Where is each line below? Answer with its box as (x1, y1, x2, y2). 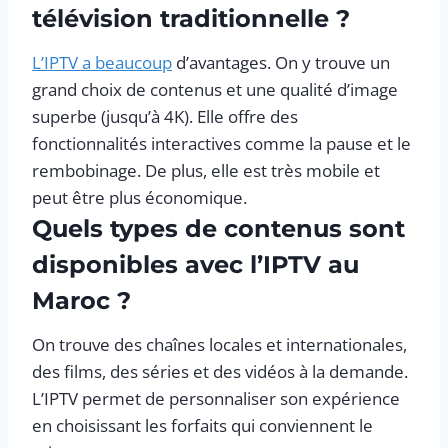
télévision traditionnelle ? (32, 3, 350, 33)
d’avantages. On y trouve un (172, 50, 390, 74)
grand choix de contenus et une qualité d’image (32, 77, 398, 101)
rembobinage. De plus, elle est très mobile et (32, 158, 380, 182)
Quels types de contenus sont (32, 213, 405, 243)
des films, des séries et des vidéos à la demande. (32, 359, 408, 383)
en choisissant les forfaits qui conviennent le (32, 413, 373, 437)
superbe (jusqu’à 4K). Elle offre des (32, 104, 298, 128)
